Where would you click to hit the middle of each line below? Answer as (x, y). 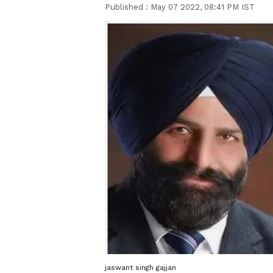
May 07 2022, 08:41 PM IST (203, 7)
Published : (128, 7)
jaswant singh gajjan (140, 267)
